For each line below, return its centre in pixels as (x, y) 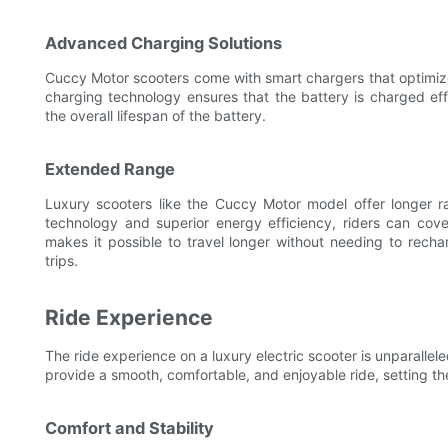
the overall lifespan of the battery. (155, 116)
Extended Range (110, 169)
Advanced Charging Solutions (163, 43)
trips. (61, 261)
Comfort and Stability (129, 428)
